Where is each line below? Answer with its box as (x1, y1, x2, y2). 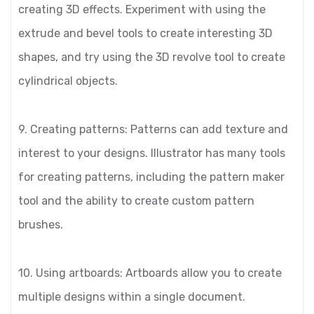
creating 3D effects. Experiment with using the (18, 3, 266, 16)
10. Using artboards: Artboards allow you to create (18, 266, 282, 280)
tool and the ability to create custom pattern (18, 194, 254, 207)
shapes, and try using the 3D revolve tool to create (18, 50, 285, 64)
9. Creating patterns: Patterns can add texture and (18, 123, 288, 136)
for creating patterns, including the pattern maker (18, 170, 285, 184)
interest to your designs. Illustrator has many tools (18, 146, 285, 160)
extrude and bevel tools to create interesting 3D (18, 27, 273, 40)
